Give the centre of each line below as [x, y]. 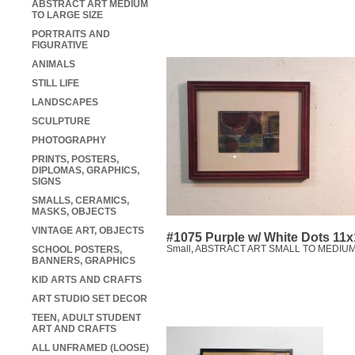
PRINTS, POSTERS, [75, 160]
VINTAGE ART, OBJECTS [88, 231]
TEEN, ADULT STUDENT [86, 318]
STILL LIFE [55, 84]
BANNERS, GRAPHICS [84, 261]
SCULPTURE [61, 122]
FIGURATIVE [60, 46]
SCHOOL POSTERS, [77, 250]
